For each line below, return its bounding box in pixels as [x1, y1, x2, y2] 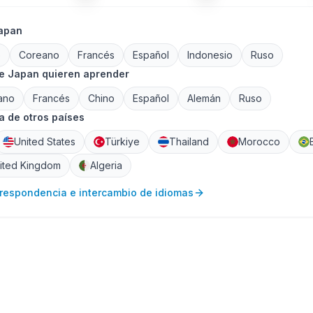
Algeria [90, 159, 122, 171]
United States [14, 136, 75, 147]
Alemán [187, 92, 221, 104]
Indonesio [187, 49, 233, 61]
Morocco [238, 136, 280, 147]
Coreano [19, 49, 59, 61]
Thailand [169, 136, 209, 147]
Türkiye [105, 136, 140, 147]
